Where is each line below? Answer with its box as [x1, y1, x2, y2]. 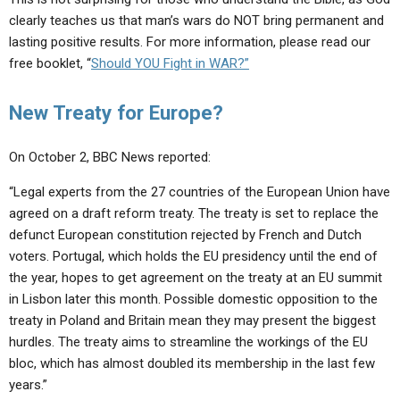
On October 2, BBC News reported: [9, 149, 211, 165]
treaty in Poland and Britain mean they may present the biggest [9, 312, 376, 329]
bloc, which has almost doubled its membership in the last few [9, 355, 375, 371]
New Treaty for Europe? [9, 101, 223, 124]
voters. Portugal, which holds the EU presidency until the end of [9, 248, 378, 264]
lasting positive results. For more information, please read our [9, 34, 371, 50]
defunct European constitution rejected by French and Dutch [9, 227, 362, 243]
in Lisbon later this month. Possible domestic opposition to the [9, 291, 378, 307]
